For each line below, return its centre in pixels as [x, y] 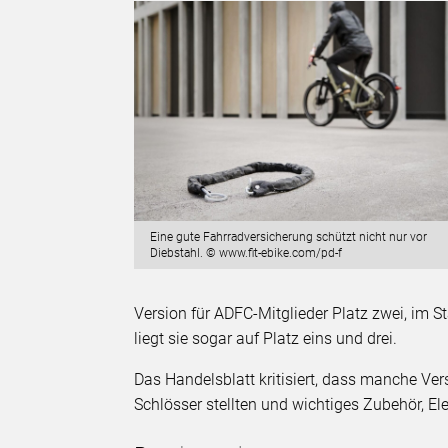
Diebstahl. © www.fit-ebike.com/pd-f [246, 252]
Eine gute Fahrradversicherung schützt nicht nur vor [289, 236]
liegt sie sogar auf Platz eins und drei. [268, 339]
